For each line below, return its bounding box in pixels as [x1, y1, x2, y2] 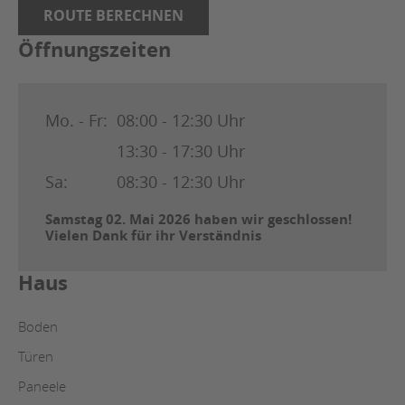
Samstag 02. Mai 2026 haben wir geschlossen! [45, 209, 352, 229]
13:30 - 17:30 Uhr [117, 139, 245, 162]
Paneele [18, 376, 66, 395]
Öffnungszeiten [18, 34, 171, 63]
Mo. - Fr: [45, 108, 112, 131]
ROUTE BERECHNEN [43, 5, 184, 25]
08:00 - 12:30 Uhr [117, 108, 245, 131]
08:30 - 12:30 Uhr [117, 170, 245, 193]
